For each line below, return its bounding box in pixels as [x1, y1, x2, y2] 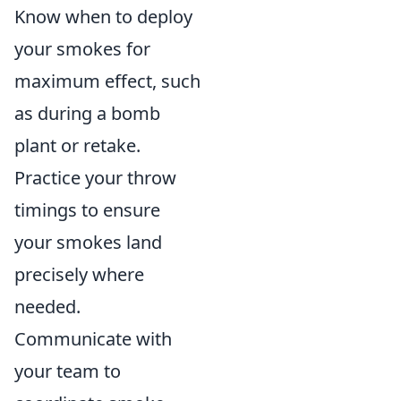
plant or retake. [14, 133, 141, 158]
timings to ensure [14, 198, 160, 222]
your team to [14, 359, 121, 383]
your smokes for [14, 37, 150, 61]
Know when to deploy [14, 4, 192, 29]
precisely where [14, 262, 144, 286]
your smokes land [14, 230, 162, 254]
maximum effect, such [14, 69, 200, 93]
